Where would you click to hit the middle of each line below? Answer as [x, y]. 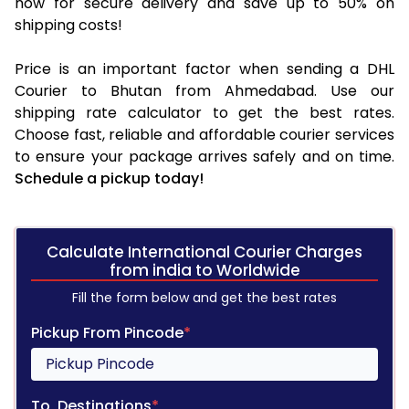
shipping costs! [68, 25]
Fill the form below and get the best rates [204, 297]
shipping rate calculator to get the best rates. [204, 112]
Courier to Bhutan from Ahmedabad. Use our [204, 90]
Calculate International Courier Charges [204, 252]
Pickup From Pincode [107, 332]
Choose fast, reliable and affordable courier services [204, 134]
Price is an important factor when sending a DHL [204, 68]
